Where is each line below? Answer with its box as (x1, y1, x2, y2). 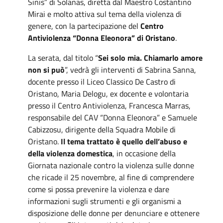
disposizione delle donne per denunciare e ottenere (28, 207, 200, 219)
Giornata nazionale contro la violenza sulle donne (28, 159, 194, 171)
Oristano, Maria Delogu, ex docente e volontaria (28, 87, 189, 100)
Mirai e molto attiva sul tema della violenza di (28, 7, 182, 20)
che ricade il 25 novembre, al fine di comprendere (28, 171, 194, 183)
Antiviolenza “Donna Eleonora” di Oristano (28, 31, 175, 44)
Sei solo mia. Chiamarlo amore (98, 51, 203, 64)
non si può (28, 63, 65, 76)
